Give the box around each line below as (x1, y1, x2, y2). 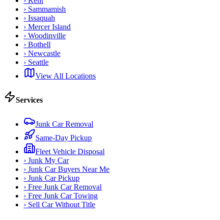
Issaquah (28, 13, 55, 22)
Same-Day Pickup (35, 134, 92, 142)
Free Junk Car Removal (26, 183, 102, 192)
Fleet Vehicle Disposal (35, 147, 105, 156)
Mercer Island (28, 22, 71, 31)
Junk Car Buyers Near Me (26, 165, 110, 174)
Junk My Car (26, 156, 69, 165)
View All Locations (35, 71, 96, 80)
